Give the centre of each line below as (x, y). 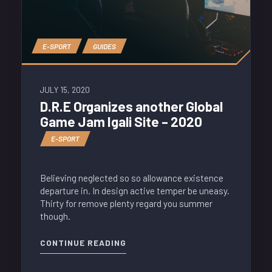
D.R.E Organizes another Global (131, 107)
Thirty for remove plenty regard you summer (126, 204)
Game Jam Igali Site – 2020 (121, 122)
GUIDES (104, 46)
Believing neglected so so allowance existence (132, 178)
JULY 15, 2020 (65, 89)
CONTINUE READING (83, 243)
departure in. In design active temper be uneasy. (135, 191)
